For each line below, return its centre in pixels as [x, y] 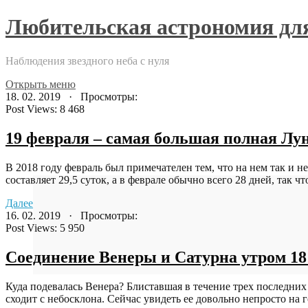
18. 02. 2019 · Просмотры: [71, 96]
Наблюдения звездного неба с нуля [87, 60]
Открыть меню [41, 84]
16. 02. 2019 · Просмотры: [71, 215]
